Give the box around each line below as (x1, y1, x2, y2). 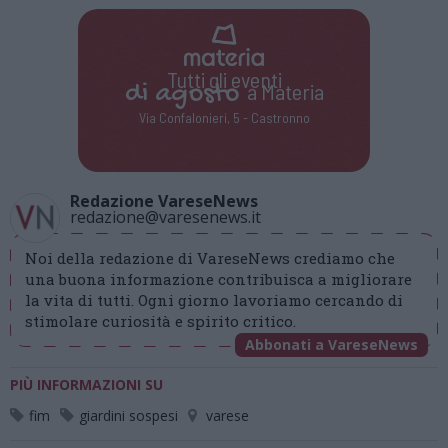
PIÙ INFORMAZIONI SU (10, 375, 163, 395)
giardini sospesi (79, 406, 178, 426)
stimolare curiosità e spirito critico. (25, 311, 296, 332)
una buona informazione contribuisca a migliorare (25, 269, 412, 290)
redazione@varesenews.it (70, 206, 261, 229)
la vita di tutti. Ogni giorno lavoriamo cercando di (25, 290, 403, 311)
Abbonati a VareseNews (245, 335, 418, 355)
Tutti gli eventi (166, 65, 282, 92)
